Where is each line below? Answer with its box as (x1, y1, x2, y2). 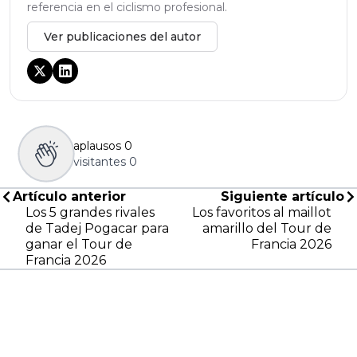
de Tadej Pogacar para (25, 221, 169, 237)
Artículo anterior (13, 189, 126, 205)
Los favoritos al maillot (192, 205, 331, 221)
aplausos (73, 139, 121, 154)
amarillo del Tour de (202, 221, 331, 237)
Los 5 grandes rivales (25, 205, 155, 221)
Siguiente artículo (221, 189, 344, 205)
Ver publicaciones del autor (44, 29, 201, 45)
